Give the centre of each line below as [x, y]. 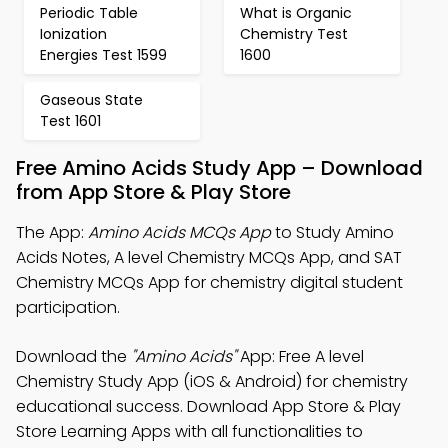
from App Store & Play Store [153, 192]
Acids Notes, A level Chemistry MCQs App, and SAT [209, 257]
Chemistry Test [294, 34]
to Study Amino [332, 232]
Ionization [73, 34]
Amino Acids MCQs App [179, 232]
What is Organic [296, 13]
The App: [52, 232]
